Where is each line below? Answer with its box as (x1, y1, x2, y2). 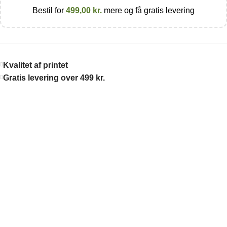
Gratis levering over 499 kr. (3, 73, 105, 82)
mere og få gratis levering (102, 6, 195, 15)
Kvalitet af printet (3, 60, 68, 69)
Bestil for (32, 6, 66, 15)
